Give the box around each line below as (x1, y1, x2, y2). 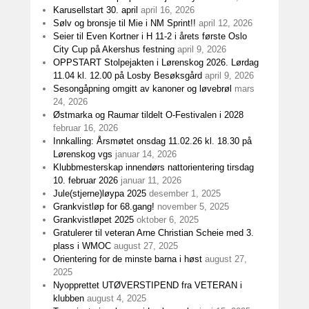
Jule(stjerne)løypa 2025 (53, 188, 146, 199)
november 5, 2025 (157, 201, 229, 212)
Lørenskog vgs (53, 149, 112, 159)
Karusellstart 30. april (53, 5, 138, 15)
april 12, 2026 (199, 18, 252, 28)
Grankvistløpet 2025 (53, 215, 134, 225)
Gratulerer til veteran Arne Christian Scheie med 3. (53, 228, 254, 238)
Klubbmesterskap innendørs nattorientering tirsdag (53, 162, 254, 172)
